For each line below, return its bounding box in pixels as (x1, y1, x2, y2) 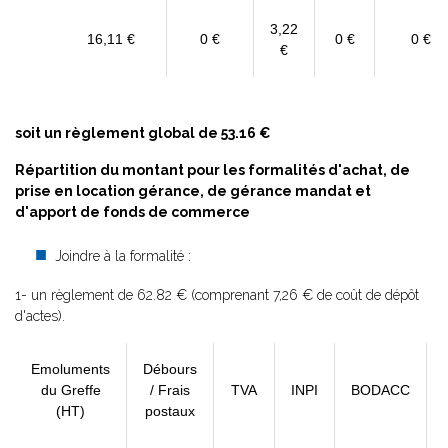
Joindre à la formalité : (55, 248, 191, 264)
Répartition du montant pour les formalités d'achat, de (15, 162, 410, 178)
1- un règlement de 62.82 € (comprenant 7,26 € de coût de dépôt (15, 287, 419, 303)
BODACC (351, 382, 410, 398)
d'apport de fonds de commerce (15, 204, 250, 220)
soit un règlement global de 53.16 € (15, 125, 271, 141)
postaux (145, 403, 195, 419)
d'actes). (15, 308, 65, 324)
